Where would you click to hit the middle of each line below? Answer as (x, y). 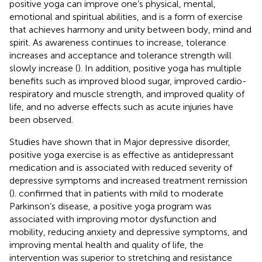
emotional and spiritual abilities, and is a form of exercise (126, 16)
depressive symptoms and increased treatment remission (128, 180)
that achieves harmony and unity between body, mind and (130, 29)
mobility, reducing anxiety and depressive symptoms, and (128, 232)
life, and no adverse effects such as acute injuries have (121, 106)
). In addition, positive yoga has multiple (160, 68)
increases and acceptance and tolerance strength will (120, 55)
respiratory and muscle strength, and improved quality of (127, 94)
